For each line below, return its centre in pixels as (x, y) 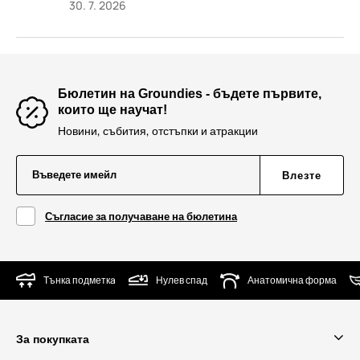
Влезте (302, 176)
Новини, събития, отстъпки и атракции (158, 131)
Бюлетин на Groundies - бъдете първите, (190, 94)
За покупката (53, 340)
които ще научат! (112, 110)
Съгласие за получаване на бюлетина (141, 217)
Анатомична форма (292, 280)
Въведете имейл (74, 175)
